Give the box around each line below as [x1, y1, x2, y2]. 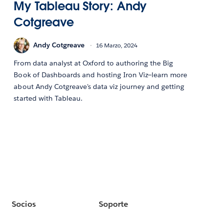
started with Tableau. [14, 93, 83, 103]
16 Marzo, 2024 [96, 41, 138, 50]
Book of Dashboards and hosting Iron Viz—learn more [14, 70, 188, 79]
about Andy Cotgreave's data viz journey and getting [14, 82, 185, 91]
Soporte [98, 199, 128, 210]
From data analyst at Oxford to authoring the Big [14, 58, 174, 67]
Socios [12, 199, 36, 210]
